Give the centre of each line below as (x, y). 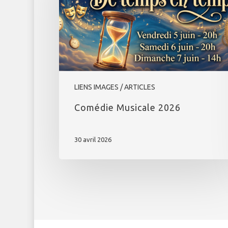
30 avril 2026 (93, 139)
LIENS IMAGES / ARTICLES (115, 87)
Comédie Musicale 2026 (127, 107)
